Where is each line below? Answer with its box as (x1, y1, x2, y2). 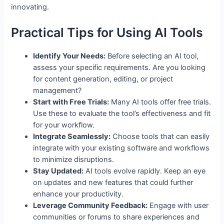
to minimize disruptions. (33, 154, 114, 164)
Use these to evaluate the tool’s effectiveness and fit (33, 108, 211, 118)
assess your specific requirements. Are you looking (33, 62, 206, 72)
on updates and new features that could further (33, 177, 193, 187)
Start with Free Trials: (33, 97, 109, 106)
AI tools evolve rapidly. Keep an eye (83, 166, 206, 175)
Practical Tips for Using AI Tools (11, 24, 203, 40)
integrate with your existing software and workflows (33, 143, 210, 152)
